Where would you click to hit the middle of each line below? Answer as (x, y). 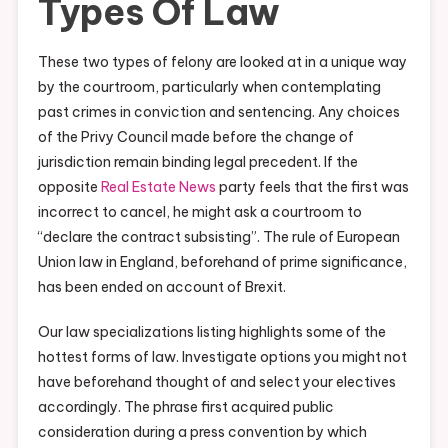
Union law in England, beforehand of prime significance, (222, 261)
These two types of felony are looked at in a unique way (222, 61)
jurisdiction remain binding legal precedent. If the (197, 161)
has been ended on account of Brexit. (161, 286)
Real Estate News (158, 186)
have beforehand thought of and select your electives (216, 381)
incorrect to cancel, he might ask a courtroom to (199, 211)
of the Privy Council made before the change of (195, 136)
